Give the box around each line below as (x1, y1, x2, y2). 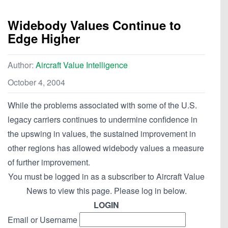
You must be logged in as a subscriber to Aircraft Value (8, 170, 205, 183)
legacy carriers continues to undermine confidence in (8, 113, 197, 126)
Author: (8, 59, 36, 71)
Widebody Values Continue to (8, 16, 181, 34)
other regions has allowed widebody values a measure (8, 142, 204, 154)
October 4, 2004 (8, 76, 65, 89)
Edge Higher (8, 30, 80, 47)
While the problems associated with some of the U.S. (8, 99, 197, 111)
